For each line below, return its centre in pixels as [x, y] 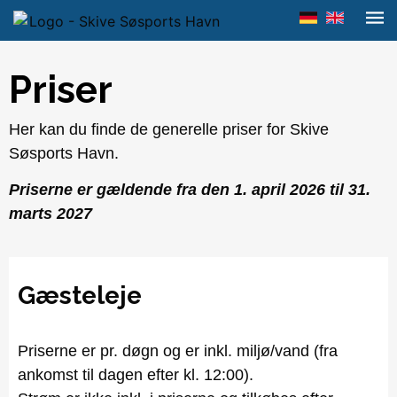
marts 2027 [51, 214]
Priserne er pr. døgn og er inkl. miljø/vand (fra [178, 350]
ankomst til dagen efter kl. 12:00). [136, 374]
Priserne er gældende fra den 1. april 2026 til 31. [190, 190]
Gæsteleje [80, 295]
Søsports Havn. [64, 153]
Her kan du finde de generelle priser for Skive [169, 129]
